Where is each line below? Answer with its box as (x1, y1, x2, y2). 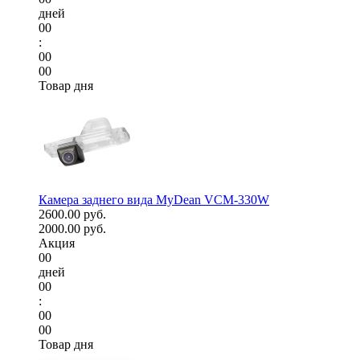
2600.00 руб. (39, 207, 106, 222)
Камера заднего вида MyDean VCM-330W (39, 193, 269, 207)
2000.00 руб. (39, 222, 106, 236)
